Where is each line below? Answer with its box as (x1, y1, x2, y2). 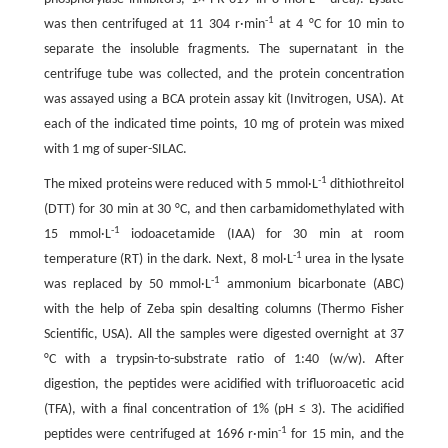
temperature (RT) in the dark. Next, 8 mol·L (43, 252, 293, 267)
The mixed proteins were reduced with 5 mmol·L (43, 177, 318, 192)
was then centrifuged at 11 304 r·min (43, 17, 265, 32)
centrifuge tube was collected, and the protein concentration (43, 67, 405, 82)
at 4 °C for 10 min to (273, 17, 405, 32)
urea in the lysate (301, 252, 405, 267)
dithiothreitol (326, 177, 405, 192)
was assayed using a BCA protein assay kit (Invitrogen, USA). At (43, 92, 405, 107)
